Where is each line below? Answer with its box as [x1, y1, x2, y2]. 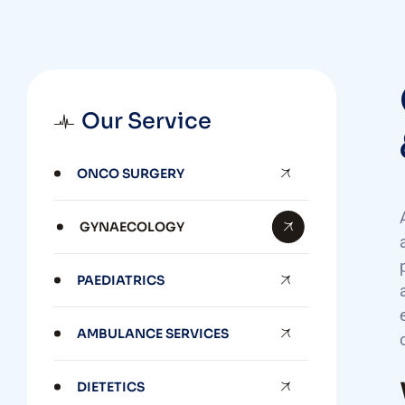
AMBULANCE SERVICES [77, 325, 230, 342]
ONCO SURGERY [77, 165, 185, 182]
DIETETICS [77, 379, 146, 395]
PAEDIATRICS [77, 272, 165, 288]
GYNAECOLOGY [79, 219, 184, 235]
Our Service [81, 108, 212, 135]
